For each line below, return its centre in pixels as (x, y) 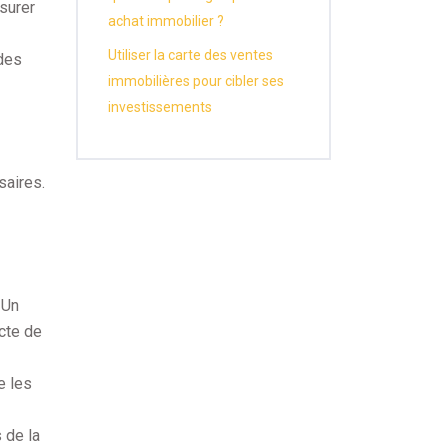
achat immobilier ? (166, 21)
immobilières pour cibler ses (196, 81)
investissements (160, 107)
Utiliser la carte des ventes (190, 55)
